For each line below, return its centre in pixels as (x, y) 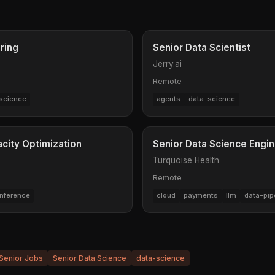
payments (201, 196)
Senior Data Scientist (202, 48)
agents (169, 99)
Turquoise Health (186, 160)
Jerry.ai (167, 64)
